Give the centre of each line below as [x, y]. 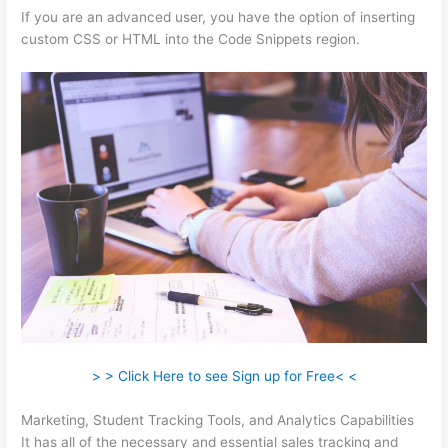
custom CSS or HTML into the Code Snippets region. [191, 39]
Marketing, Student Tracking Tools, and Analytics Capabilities [218, 419]
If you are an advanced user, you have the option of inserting [218, 17]
